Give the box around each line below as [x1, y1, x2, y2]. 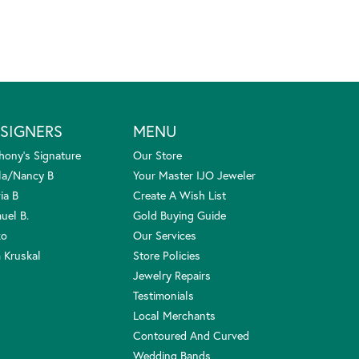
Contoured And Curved [133, 327, 249, 343]
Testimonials [133, 287, 194, 303]
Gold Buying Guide [133, 207, 226, 223]
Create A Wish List [133, 187, 226, 203]
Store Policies [133, 247, 200, 263]
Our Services [133, 227, 196, 243]
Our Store [133, 147, 182, 163]
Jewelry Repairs [133, 267, 211, 283]
